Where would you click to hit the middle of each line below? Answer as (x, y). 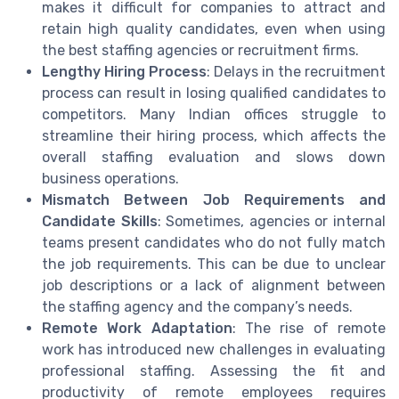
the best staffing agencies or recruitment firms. (200, 50)
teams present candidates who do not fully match (214, 242)
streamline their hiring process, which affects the (214, 135)
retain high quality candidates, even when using (214, 28)
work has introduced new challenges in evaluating (214, 349)
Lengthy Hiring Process (124, 71)
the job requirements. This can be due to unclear (214, 264)
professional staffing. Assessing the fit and (214, 370)
